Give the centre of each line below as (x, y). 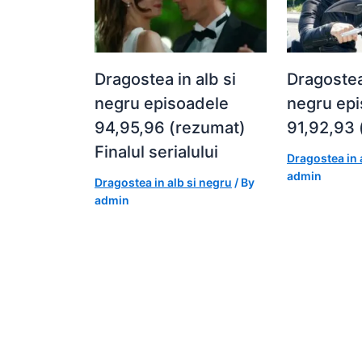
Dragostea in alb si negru (163, 183)
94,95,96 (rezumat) (170, 128)
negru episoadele (162, 104)
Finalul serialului (156, 152)
